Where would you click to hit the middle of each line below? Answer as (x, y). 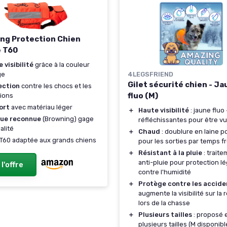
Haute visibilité (164, 110)
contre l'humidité (165, 172)
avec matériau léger (41, 107)
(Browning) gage (67, 119)
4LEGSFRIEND (150, 74)
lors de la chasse (164, 203)
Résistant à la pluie (170, 153)
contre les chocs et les (56, 86)
